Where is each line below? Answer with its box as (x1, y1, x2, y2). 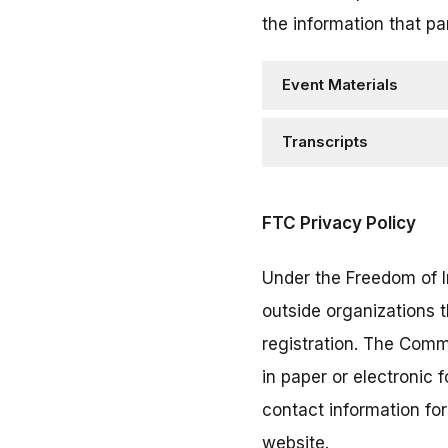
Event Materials (282, 76, 398, 95)
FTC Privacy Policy (262, 213, 416, 234)
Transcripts (282, 133, 368, 152)
